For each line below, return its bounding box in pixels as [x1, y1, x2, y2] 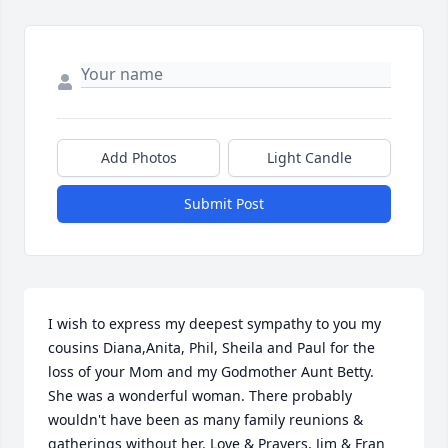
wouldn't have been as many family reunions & [48, 410, 363, 430]
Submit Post [184, 194, 264, 214]
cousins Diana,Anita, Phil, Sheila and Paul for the [48, 338, 375, 358]
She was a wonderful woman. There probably [48, 386, 352, 406]
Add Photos [100, 148, 177, 168]
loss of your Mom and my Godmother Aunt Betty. [48, 362, 374, 382]
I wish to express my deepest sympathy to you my [48, 314, 381, 334]
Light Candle [267, 148, 352, 168]
